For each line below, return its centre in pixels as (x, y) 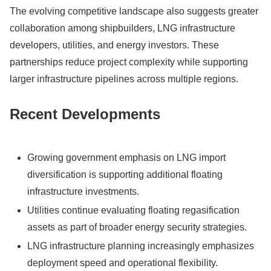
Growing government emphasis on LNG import (127, 157)
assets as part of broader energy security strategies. (137, 227)
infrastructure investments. (83, 191)
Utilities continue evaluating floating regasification (134, 210)
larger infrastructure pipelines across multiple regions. (124, 79)
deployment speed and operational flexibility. (123, 263)
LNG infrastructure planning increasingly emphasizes (141, 246)
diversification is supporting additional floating (125, 174)
